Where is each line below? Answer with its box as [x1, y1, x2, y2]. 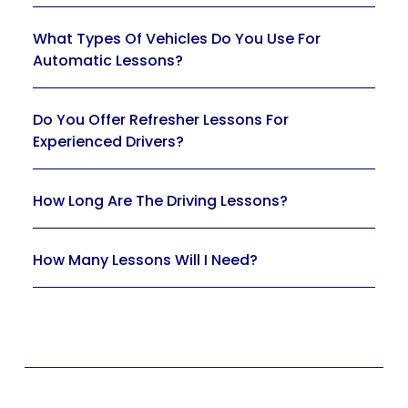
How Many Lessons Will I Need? [32, 250, 258, 271]
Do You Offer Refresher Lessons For [32, 109, 289, 131]
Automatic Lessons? [32, 50, 183, 72]
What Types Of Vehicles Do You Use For [32, 28, 321, 50]
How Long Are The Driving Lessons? [32, 190, 288, 212]
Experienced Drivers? [32, 131, 184, 153]
